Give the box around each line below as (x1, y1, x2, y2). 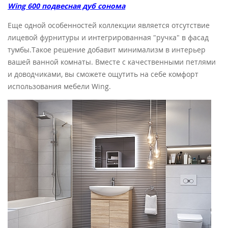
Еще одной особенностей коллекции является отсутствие (8, 20, 210, 30)
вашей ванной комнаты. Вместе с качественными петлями (8, 56, 216, 67)
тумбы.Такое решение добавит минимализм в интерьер (8, 44, 206, 54)
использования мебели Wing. (8, 81, 111, 91)
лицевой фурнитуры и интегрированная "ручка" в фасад (8, 32, 209, 42)
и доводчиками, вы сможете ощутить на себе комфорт (8, 69, 198, 79)
